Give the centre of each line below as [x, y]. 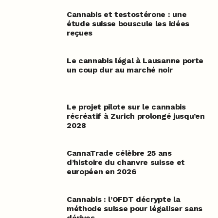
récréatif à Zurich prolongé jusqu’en [136, 116]
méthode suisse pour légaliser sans [134, 209]
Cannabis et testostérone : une [127, 15]
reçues [79, 33]
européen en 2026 [101, 172]
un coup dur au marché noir [119, 70]
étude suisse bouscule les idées [128, 24]
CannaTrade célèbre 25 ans [119, 153]
